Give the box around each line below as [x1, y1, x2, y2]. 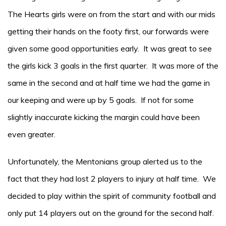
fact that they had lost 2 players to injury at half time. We [8, 174, 216, 184]
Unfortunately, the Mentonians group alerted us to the [8, 156, 202, 166]
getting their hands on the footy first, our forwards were [8, 26, 209, 36]
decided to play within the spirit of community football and [8, 191, 216, 201]
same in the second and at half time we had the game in [8, 78, 210, 88]
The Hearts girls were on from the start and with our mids [8, 9, 215, 19]
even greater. [8, 129, 55, 139]
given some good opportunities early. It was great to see [8, 43, 212, 53]
